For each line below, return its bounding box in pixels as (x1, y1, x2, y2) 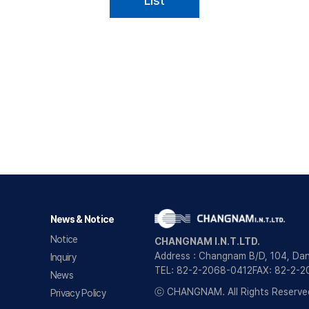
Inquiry (50, 252, 76, 263)
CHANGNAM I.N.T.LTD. (154, 235, 260, 247)
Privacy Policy (50, 288, 106, 299)
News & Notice (50, 214, 114, 226)
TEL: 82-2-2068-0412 (154, 264, 252, 276)
